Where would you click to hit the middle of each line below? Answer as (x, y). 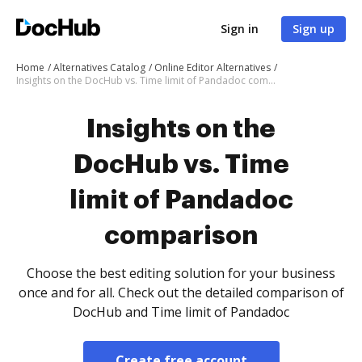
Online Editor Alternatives (213, 67)
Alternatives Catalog (99, 67)
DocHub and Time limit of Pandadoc (181, 312)
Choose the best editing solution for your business (181, 273)
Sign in (240, 29)
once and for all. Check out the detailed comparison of (181, 293)
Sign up (314, 29)
